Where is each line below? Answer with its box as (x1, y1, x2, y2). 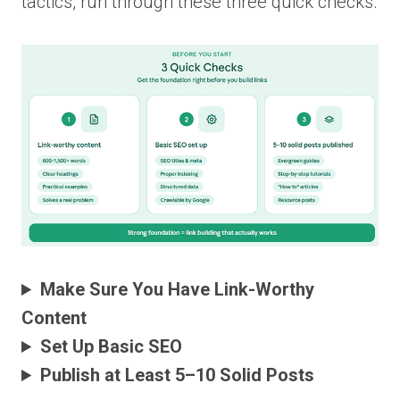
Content (21, 307, 87, 329)
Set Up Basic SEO (40, 336, 183, 358)
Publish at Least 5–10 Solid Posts (40, 364, 315, 387)
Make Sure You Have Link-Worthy (40, 279, 315, 301)
